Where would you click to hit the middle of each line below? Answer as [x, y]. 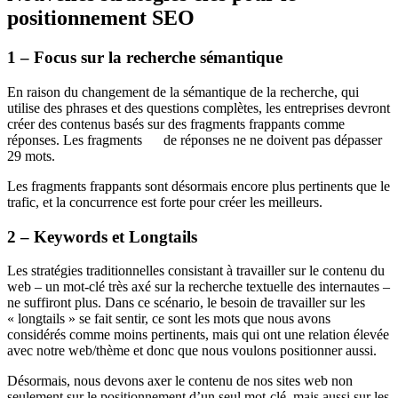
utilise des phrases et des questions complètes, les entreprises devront [199, 107]
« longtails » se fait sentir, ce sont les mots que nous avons [169, 319]
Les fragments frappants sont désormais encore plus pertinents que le [199, 186]
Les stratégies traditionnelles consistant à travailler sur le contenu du [196, 271]
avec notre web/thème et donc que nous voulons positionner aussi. [192, 351]
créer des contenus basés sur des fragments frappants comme [176, 123]
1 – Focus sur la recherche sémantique [145, 58]
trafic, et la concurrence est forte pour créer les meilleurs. [165, 202]
